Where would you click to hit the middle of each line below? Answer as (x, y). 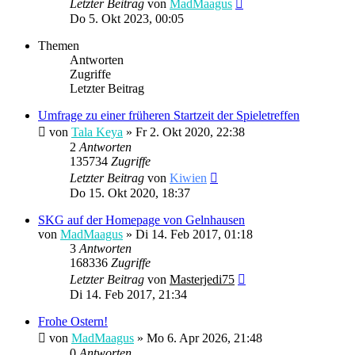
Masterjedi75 (202, 279)
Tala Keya (97, 132)
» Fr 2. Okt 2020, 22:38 (184, 132)
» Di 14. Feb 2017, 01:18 (188, 234)
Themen (59, 45)
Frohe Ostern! (73, 321)
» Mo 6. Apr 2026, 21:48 (198, 338)
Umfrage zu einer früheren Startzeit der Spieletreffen (169, 115)
